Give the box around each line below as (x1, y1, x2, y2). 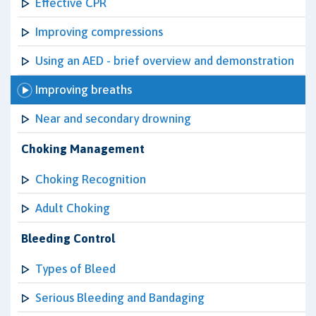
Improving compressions (35, 25, 163, 39)
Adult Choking (35, 201, 110, 215)
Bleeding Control (21, 231, 115, 245)
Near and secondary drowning (35, 111, 191, 126)
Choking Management (21, 142, 145, 156)
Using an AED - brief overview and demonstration (35, 54, 294, 68)
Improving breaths (35, 83, 132, 97)
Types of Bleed (35, 262, 116, 276)
